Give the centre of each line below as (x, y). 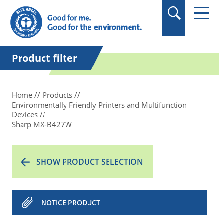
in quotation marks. (63, 7)
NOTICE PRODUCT (71, 203)
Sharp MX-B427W (42, 124)
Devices (25, 114)
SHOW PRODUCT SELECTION (90, 162)
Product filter (44, 58)
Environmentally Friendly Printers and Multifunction (99, 105)
